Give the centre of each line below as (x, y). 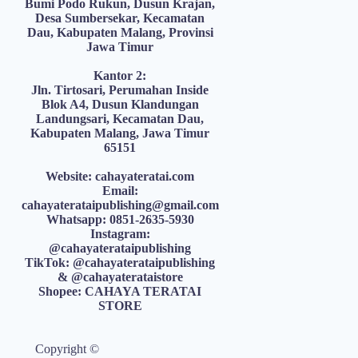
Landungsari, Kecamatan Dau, (120, 119)
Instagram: (120, 234)
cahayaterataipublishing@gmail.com (120, 205)
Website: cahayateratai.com (120, 177)
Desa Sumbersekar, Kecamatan (120, 18)
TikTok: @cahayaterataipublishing (120, 263)
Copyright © (68, 349)
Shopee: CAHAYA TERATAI (120, 292)
